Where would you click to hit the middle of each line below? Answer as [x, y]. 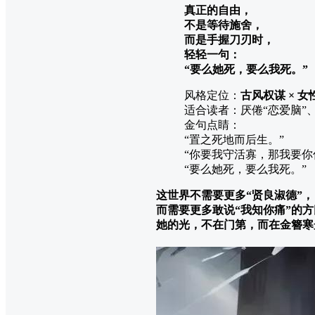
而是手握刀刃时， [229, 39]
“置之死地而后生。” [234, 139]
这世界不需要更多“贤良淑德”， [235, 195]
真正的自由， [218, 10]
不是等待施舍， [224, 25]
